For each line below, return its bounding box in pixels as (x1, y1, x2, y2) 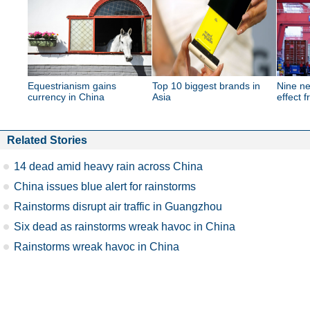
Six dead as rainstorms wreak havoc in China (14, 220, 235, 232)
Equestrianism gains (28, 80, 116, 91)
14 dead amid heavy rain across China (14, 160, 203, 172)
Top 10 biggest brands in (152, 80, 260, 91)
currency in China (28, 91, 104, 102)
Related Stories (7, 134, 87, 146)
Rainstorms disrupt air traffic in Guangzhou (14, 200, 222, 212)
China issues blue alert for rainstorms (14, 180, 196, 192)
